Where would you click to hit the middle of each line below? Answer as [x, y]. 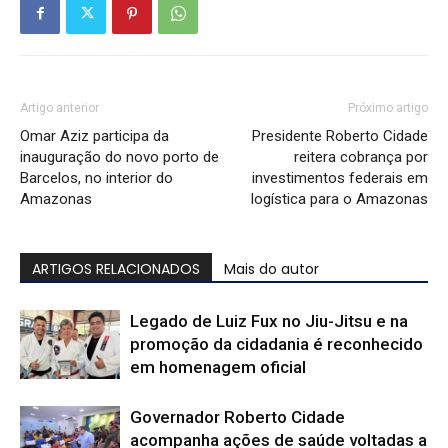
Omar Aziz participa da [94, 135]
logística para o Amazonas [339, 198]
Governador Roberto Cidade [237, 416]
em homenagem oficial [218, 366]
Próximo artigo [388, 107]
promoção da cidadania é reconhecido [276, 343]
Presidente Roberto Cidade [340, 135]
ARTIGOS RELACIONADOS [116, 268]
